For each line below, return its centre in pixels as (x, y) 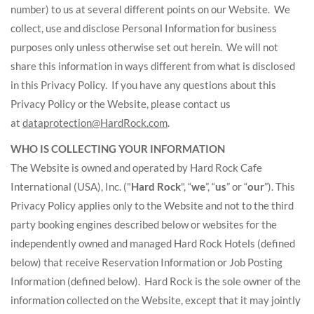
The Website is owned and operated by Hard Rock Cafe (136, 168)
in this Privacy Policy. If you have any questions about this (143, 85)
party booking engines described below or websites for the (144, 224)
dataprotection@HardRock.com (95, 123)
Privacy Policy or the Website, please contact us (121, 104)
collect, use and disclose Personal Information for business (144, 28)
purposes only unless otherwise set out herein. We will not (144, 47)
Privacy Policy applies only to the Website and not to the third (152, 205)
